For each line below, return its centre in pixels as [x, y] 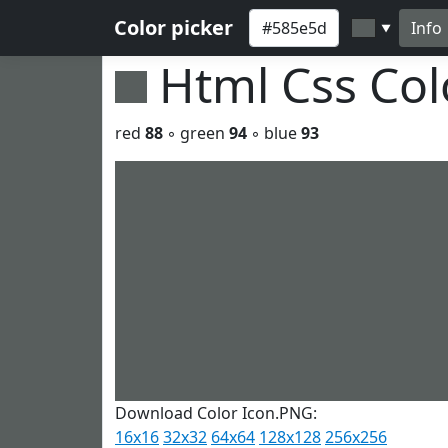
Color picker [173, 27]
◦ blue [274, 133]
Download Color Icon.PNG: [216, 413]
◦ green [196, 133]
